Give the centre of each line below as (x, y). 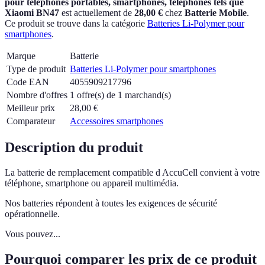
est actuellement (90, 12)
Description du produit (74, 148)
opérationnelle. (32, 214)
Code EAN (28, 82)
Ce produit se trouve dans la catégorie (75, 23)
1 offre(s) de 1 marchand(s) (120, 95)
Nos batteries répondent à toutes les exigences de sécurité (111, 203)
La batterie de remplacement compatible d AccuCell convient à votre (132, 173)
